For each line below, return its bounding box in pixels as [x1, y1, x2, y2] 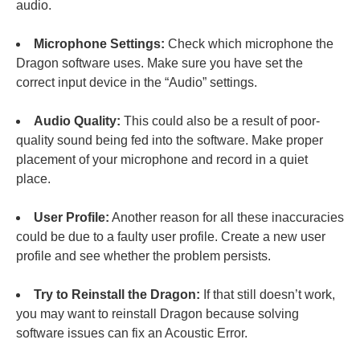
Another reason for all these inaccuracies [109, 211, 344, 225]
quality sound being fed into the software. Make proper [16, 133, 323, 148]
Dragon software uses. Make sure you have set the [16, 56, 303, 71]
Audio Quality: [34, 114, 121, 129]
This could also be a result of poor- [121, 114, 320, 129]
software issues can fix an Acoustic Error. [16, 326, 247, 341]
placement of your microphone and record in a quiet [16, 153, 308, 167]
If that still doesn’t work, [200, 288, 335, 302]
